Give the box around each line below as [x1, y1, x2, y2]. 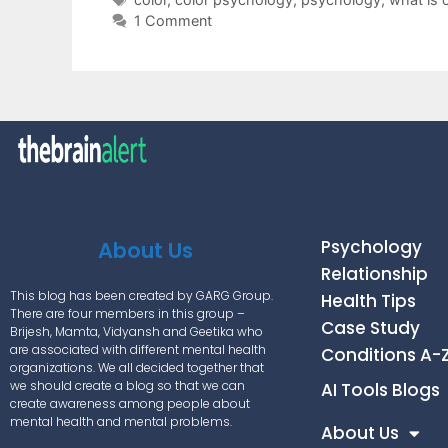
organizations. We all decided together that [10, 358, 264, 376]
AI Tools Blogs [321, 377, 441, 402]
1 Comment [133, 12, 212, 30]
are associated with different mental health [10, 340, 266, 358]
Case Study [321, 315, 421, 340]
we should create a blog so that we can [10, 376, 245, 394]
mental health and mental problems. [10, 412, 232, 430]
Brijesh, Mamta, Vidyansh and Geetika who [10, 322, 263, 340]
